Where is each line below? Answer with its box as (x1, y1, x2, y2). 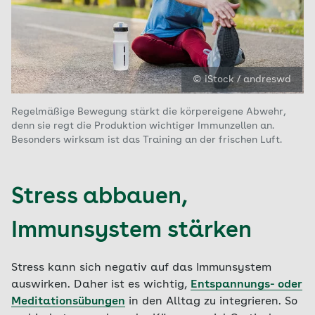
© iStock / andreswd (193, 75, 291, 84)
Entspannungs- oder (191, 279, 302, 290)
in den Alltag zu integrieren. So (125, 296, 297, 307)
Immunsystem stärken (11, 220, 252, 243)
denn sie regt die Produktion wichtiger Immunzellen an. (11, 121, 274, 131)
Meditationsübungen (11, 296, 125, 307)
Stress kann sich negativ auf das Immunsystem (11, 262, 271, 274)
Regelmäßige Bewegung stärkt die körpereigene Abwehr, (11, 107, 286, 117)
